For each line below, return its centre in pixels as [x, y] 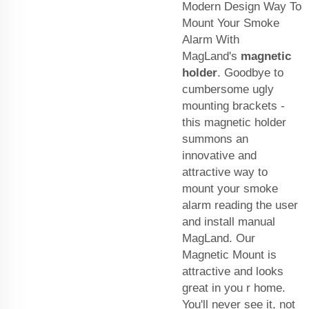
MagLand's [211, 57]
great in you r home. [234, 288]
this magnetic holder [234, 123]
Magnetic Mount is [229, 255]
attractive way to [225, 172]
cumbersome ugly [228, 90]
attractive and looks [233, 272]
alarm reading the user [240, 206]
